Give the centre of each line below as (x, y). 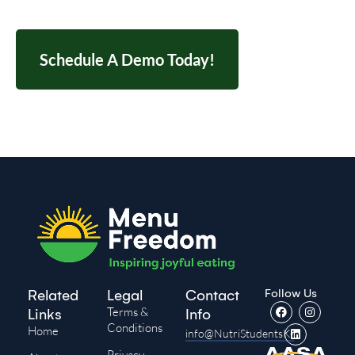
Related (53, 295)
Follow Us (290, 293)
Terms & (127, 311)
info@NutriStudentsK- (240, 333)
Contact (212, 295)
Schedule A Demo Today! (127, 60)
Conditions (134, 327)
